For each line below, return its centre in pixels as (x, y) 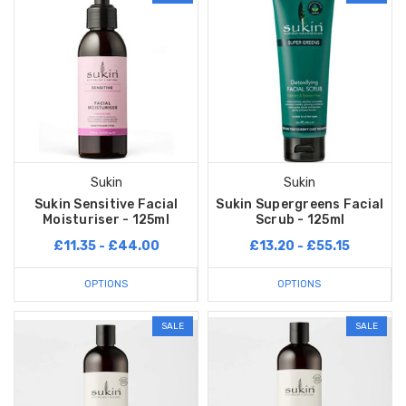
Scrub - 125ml (300, 220)
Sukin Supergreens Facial (300, 205)
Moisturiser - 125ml (106, 220)
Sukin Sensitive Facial (106, 205)
